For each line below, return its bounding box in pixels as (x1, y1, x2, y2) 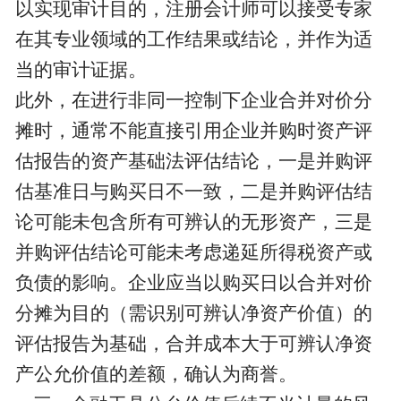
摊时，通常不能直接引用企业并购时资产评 (14, 120, 372, 142)
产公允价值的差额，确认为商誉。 (14, 363, 297, 386)
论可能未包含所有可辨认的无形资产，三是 (14, 211, 372, 234)
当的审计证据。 (14, 59, 147, 81)
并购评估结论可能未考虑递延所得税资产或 (14, 242, 372, 264)
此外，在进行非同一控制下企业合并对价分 (14, 90, 372, 112)
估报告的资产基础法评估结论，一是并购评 (14, 150, 372, 173)
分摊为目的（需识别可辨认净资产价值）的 (14, 303, 372, 325)
